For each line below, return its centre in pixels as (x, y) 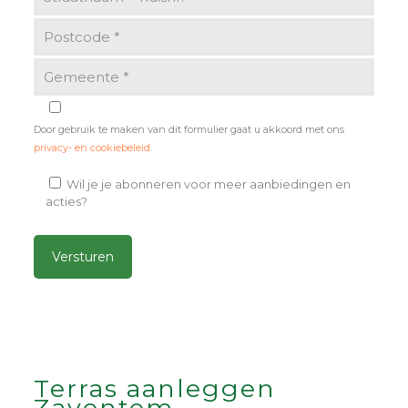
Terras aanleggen (154, 388)
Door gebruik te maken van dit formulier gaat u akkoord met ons (189, 129)
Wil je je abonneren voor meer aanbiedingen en (208, 184)
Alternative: (67, 300)
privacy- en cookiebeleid (92, 147)
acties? (66, 201)
